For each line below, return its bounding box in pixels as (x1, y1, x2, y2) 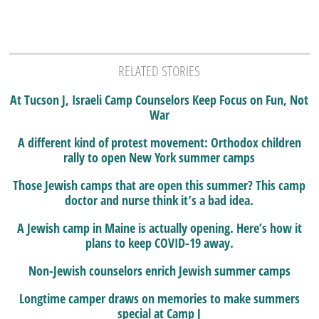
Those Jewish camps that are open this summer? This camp (13, 176, 306, 194)
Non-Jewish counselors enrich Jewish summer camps (28, 261, 291, 279)
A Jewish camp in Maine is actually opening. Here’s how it (16, 219, 302, 236)
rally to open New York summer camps (63, 148, 256, 166)
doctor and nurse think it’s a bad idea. (65, 191, 254, 209)
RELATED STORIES (118, 61, 201, 80)
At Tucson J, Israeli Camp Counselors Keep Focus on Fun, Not (10, 90, 309, 108)
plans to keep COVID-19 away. (85, 234, 234, 251)
